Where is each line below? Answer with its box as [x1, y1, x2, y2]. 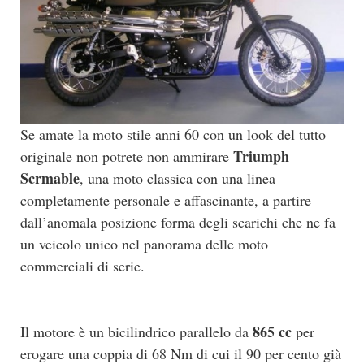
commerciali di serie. [20, 255, 145, 275]
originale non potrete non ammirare [20, 145, 233, 166]
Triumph [233, 145, 289, 167]
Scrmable [20, 167, 80, 188]
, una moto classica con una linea [80, 167, 275, 188]
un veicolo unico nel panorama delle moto [20, 233, 268, 253]
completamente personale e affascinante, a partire [20, 189, 311, 210]
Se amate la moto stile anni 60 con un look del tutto [20, 123, 326, 144]
